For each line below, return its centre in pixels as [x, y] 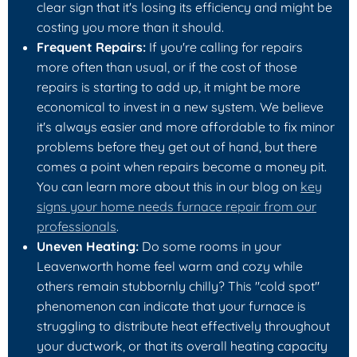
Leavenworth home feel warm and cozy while [170, 266]
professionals [76, 226]
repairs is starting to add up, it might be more [169, 86]
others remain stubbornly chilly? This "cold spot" [178, 286]
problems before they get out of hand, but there [177, 146]
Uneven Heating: [88, 246]
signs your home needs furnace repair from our [177, 206]
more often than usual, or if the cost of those [167, 67]
